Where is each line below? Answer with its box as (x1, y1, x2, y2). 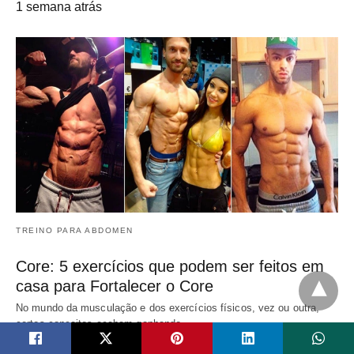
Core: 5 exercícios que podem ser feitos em (16, 257, 324, 275)
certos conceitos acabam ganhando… (16, 317, 192, 330)
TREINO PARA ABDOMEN (16, 225, 134, 235)
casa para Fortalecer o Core (16, 277, 213, 295)
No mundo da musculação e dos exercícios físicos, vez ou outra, (16, 301, 320, 314)
